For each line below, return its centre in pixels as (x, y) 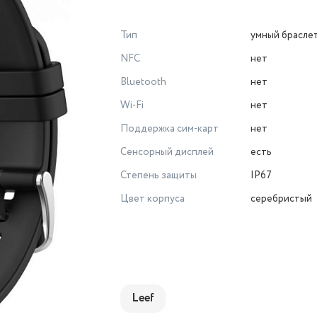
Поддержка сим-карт (169, 129)
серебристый (281, 199)
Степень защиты (158, 175)
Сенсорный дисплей (167, 152)
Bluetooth (143, 82)
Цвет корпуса (152, 199)
